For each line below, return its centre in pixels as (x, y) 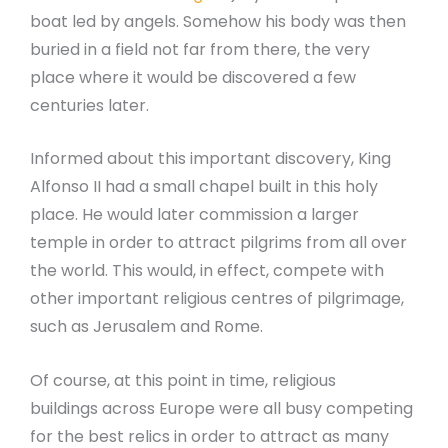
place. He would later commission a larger (194, 215)
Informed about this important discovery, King (210, 159)
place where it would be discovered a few (193, 77)
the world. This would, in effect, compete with (207, 271)
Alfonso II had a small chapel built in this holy (204, 187)
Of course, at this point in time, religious (183, 380)
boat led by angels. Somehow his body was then (218, 21)
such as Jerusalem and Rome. (146, 327)
